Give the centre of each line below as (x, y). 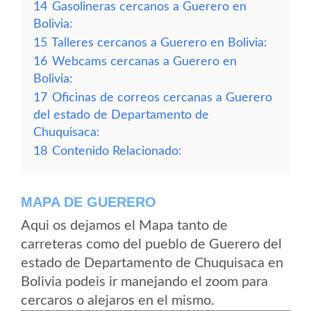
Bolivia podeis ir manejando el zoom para (144, 282)
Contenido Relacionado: (117, 151)
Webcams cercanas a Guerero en (144, 61)
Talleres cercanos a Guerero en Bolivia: (159, 43)
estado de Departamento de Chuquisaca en (152, 263)
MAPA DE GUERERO (89, 202)
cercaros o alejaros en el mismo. (118, 301)
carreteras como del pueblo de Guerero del (151, 244)
